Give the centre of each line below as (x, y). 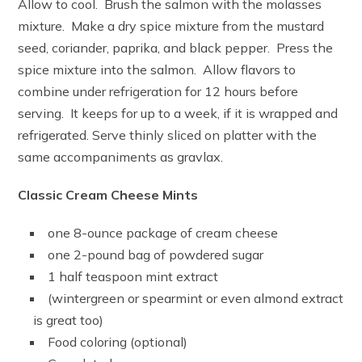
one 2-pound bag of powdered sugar (156, 255)
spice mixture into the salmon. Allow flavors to (157, 70)
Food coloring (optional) (118, 342)
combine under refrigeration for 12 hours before (158, 92)
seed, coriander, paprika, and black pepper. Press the (176, 48)
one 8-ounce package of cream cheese (163, 233)
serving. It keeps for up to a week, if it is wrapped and (178, 114)
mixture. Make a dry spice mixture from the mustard (171, 26)
